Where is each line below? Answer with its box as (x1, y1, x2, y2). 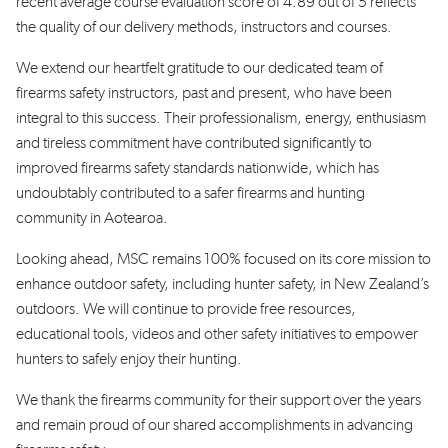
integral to (16, 110, 82, 126)
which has (316, 160, 379, 176)
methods (177, 19, 233, 35)
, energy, (297, 110, 356, 126)
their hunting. (158, 351, 242, 367)
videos (132, 326, 174, 342)
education (16, 326, 80, 342)
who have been (291, 85, 392, 101)
